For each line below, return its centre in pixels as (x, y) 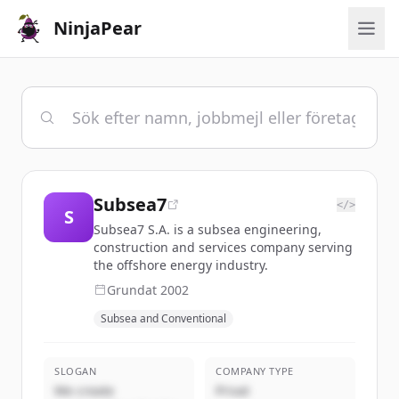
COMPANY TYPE (255, 371)
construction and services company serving (223, 247)
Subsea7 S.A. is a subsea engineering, (208, 229)
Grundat (134, 290)
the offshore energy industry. (181, 265)
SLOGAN (76, 371)
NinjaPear (98, 28)
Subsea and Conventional (163, 318)
